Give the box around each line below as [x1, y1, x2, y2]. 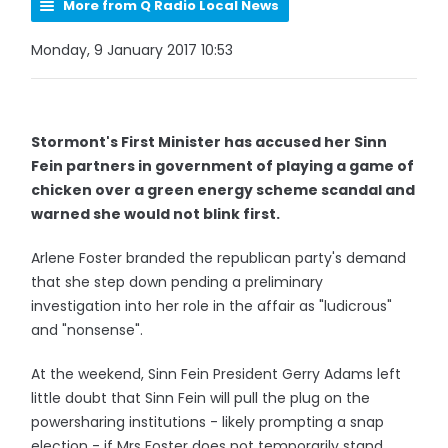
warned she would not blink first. [31, 204, 281, 224]
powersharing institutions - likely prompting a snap [31, 412, 385, 432]
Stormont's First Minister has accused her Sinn [31, 132, 388, 152]
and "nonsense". [31, 320, 144, 340]
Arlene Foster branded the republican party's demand [31, 248, 407, 268]
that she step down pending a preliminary [31, 272, 324, 292]
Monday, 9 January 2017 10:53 [31, 40, 234, 60]
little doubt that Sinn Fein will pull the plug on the [31, 388, 371, 408]
